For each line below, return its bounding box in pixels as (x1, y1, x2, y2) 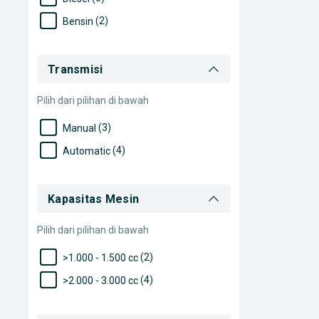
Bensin (63, 16, 93, 28)
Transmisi (48, 62, 103, 76)
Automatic (63, 145, 110, 157)
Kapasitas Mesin (48, 192, 140, 206)
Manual (63, 122, 96, 135)
